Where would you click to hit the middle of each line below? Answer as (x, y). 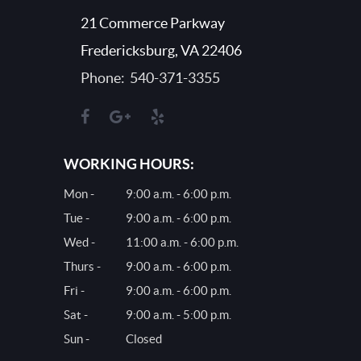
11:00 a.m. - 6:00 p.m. (182, 242)
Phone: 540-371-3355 (150, 78)
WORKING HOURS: (129, 164)
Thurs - (82, 266)
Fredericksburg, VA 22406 (161, 50)
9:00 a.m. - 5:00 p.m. (178, 315)
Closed (144, 339)
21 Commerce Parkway (152, 23)
